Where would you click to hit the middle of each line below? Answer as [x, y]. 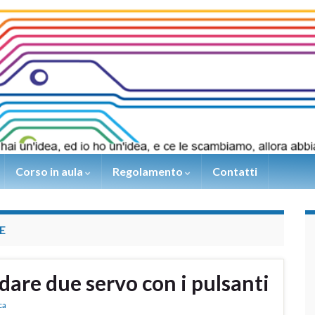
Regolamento [149, 172]
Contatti [235, 172]
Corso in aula [50, 172]
